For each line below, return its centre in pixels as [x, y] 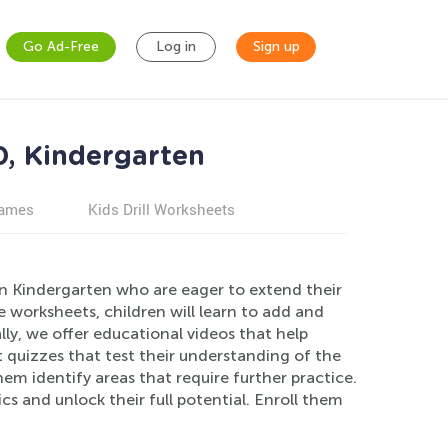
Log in [176, 46]
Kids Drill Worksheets [161, 209]
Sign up [276, 46]
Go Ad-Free [61, 46]
